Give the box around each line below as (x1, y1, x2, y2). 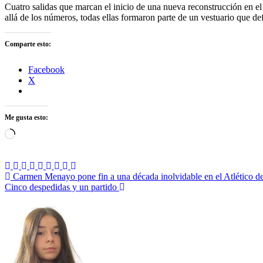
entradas (4, 203, 56, 218)
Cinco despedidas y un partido (5, 182, 117, 193)
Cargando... (15, 128, 58, 139)
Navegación (4, 171, 74, 187)
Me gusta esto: (5, 113, 48, 122)
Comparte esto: (5, 40, 51, 49)
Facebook (28, 65, 65, 75)
